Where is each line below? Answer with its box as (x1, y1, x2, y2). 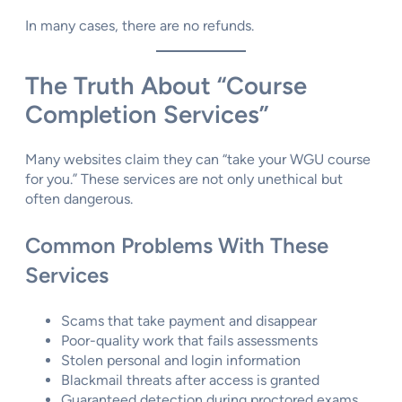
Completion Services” (25, 100, 268, 130)
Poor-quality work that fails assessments (61, 332, 318, 350)
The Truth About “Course (25, 71, 307, 101)
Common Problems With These (25, 232, 328, 259)
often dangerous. (25, 190, 133, 208)
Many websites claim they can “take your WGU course (25, 151, 371, 169)
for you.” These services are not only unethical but (25, 170, 343, 188)
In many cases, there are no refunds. (25, 16, 254, 34)
